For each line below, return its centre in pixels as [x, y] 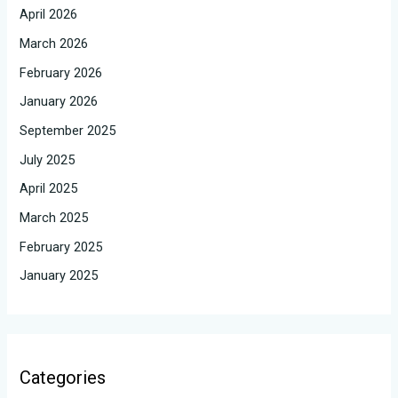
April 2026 [49, 15]
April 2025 [49, 189]
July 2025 [48, 159]
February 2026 [61, 72]
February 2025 [61, 247]
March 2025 [54, 217]
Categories [63, 378]
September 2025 [68, 131]
